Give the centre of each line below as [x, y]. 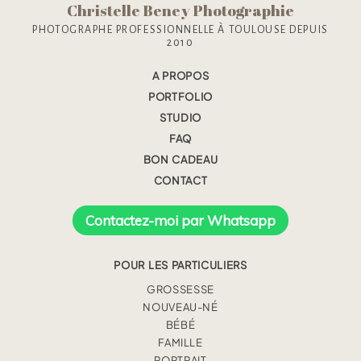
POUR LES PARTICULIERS [180, 266]
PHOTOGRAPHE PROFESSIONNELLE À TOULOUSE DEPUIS [180, 29]
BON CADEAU [180, 160]
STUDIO [180, 118]
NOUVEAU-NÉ [180, 307]
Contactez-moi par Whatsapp [180, 221]
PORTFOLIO [180, 97]
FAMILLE [180, 343]
